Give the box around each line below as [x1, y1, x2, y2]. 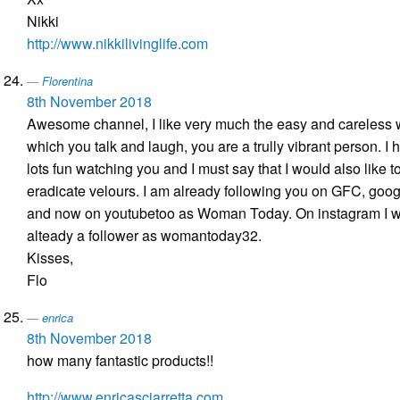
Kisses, [27, 247, 73, 269]
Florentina [42, 72, 93, 90]
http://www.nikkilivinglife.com [27, 33, 208, 54]
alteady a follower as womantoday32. [27, 225, 262, 246]
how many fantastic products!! [27, 350, 213, 371]
